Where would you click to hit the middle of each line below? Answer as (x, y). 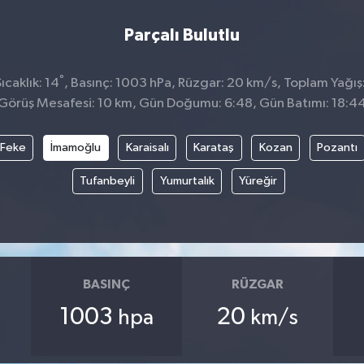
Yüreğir (258, 180)
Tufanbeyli (108, 180)
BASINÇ (107, 285)
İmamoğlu (76, 147)
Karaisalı (147, 147)
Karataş (214, 147)
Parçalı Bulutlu (182, 36)
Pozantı (337, 147)
